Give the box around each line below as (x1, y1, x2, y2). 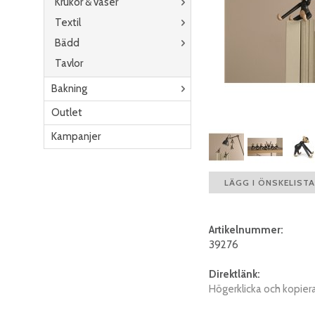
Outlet (51, 106, 82, 119)
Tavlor (55, 57, 83, 70)
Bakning (51, 82, 87, 95)
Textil (55, 16, 81, 29)
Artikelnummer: (209, 224, 283, 237)
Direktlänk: (209, 268, 260, 281)
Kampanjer (51, 130, 101, 143)
